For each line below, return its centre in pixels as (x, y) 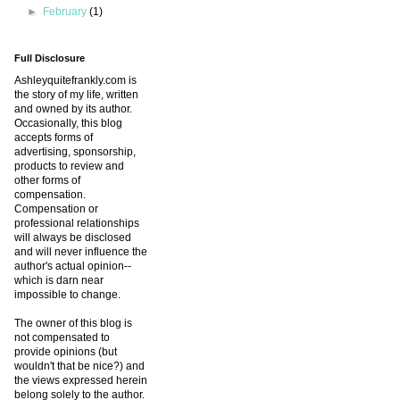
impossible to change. (67, 295)
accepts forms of (54, 138)
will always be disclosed (73, 238)
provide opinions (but (66, 352)
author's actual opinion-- (73, 267)
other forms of (47, 181)
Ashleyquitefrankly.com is (75, 81)
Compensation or (56, 209)
